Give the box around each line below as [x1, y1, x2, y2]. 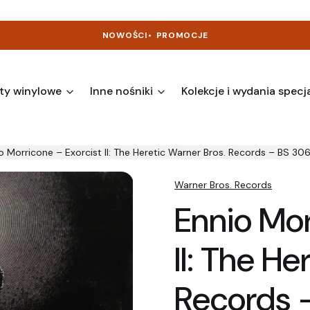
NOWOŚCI [102, 30, 148, 41]
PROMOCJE [156, 30, 208, 41]
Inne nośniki [90, 84, 153, 98]
